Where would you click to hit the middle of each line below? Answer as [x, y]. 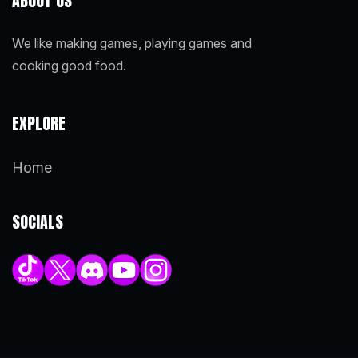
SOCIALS [38, 221]
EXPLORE [39, 124]
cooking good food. [69, 66]
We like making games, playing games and [132, 44]
